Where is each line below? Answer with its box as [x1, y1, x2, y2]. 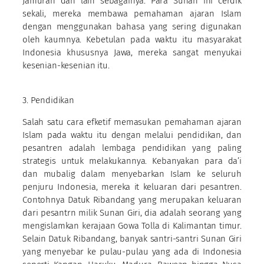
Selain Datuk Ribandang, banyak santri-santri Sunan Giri [22, 233, 242, 244]
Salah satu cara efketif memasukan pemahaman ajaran [22, 116, 242, 127]
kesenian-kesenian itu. [22, 60, 110, 71]
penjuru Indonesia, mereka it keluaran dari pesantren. [22, 181, 242, 192]
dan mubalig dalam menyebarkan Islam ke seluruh [22, 168, 242, 179]
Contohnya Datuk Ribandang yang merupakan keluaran [22, 194, 242, 205]
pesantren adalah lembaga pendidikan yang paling [22, 142, 242, 153]
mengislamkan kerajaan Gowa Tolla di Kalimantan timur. [22, 220, 242, 231]
